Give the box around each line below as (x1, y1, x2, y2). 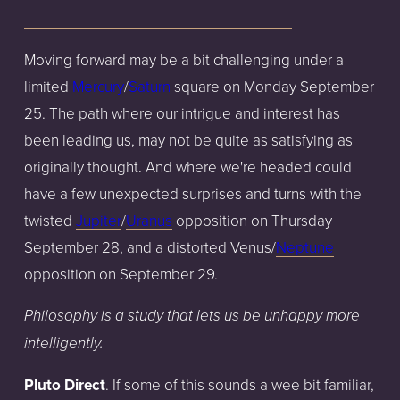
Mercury (71, 75, 124, 96)
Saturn (128, 75, 171, 96)
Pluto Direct (23, 373, 105, 396)
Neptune (275, 236, 334, 257)
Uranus (125, 209, 172, 230)
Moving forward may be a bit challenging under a (23, 48, 344, 70)
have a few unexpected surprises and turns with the (23, 182, 362, 204)
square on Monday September (170, 75, 374, 96)
